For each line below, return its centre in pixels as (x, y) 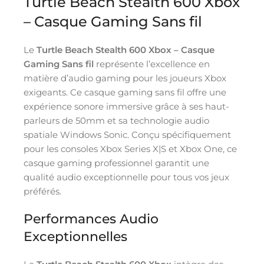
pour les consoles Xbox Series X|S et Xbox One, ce (130, 148)
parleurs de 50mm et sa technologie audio (116, 120)
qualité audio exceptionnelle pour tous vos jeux (126, 177)
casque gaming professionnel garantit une (116, 163)
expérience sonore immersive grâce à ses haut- (126, 106)
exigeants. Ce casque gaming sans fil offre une (125, 92)
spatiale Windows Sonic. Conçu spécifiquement (127, 134)
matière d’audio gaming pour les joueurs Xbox (125, 78)
